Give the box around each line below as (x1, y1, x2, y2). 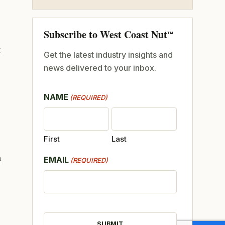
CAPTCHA (43, 202, 84, 212)
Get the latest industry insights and (43, 49, 173, 60)
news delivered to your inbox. (43, 62, 156, 73)
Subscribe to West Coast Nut (43, 27, 167, 42)
